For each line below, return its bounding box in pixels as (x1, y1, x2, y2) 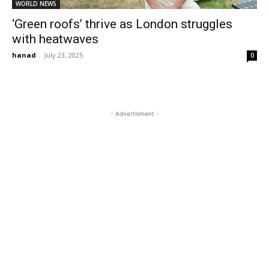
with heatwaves (12, 32, 98, 46)
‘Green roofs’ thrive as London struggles (12, 17, 232, 31)
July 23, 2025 (44, 50, 83, 59)
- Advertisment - (110, 110, 159, 117)
